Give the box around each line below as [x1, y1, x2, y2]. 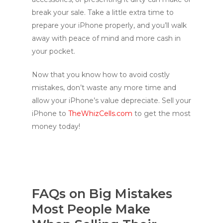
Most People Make [32, 201, 150, 217]
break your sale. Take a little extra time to [32, 7, 174, 17]
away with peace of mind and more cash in [32, 33, 181, 43]
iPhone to [32, 109, 68, 118]
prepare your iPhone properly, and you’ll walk [32, 20, 187, 30]
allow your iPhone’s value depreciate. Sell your [32, 96, 191, 105]
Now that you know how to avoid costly [32, 70, 170, 79]
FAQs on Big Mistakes [32, 185, 172, 201]
